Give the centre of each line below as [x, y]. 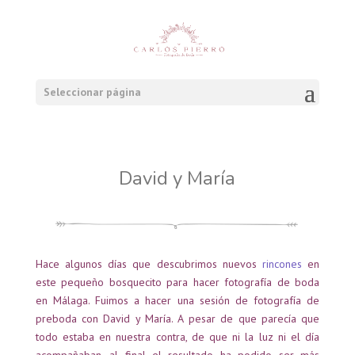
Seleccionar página [92, 92]
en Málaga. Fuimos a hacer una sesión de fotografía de [177, 300]
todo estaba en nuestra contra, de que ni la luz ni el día [177, 337]
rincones [282, 264]
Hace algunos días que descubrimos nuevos [149, 264]
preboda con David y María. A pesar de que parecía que [177, 319]
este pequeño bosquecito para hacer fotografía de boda [177, 282]
